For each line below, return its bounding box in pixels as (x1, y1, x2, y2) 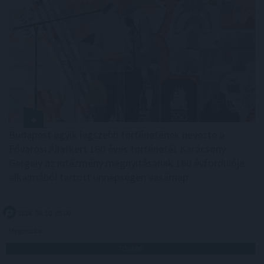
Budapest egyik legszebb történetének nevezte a (9, 127, 225, 141)
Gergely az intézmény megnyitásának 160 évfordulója (9, 156, 245, 170)
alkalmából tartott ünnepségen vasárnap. (9, 170, 190, 184)
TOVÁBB (118, 243, 143, 253)
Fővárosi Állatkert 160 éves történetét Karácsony (9, 141, 226, 156)
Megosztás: (9, 226, 44, 235)
